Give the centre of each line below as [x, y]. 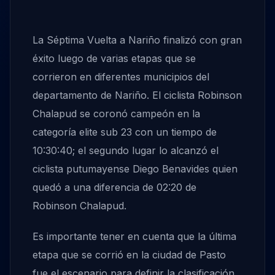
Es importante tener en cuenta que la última [134, 237]
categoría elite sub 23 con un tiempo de [125, 132]
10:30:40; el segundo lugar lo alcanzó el [126, 151]
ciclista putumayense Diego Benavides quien [135, 169]
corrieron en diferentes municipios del [121, 77]
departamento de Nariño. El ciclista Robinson [137, 95]
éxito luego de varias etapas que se [114, 59]
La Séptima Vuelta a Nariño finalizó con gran [137, 40]
